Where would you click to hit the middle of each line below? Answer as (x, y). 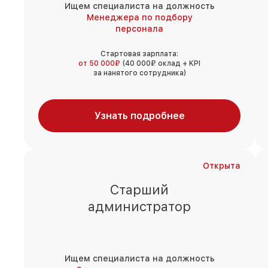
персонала (139, 29)
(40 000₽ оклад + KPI (160, 64)
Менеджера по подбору (139, 18)
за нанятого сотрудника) (139, 73)
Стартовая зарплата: (139, 54)
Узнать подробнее (139, 116)
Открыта (222, 166)
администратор (139, 207)
